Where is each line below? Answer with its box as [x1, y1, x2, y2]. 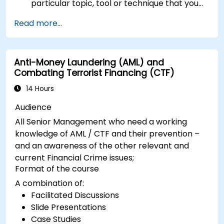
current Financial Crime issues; [15, 151, 134, 163]
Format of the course [15, 162, 99, 174]
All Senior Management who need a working [15, 115, 187, 127]
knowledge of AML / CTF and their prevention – [15, 127, 200, 139]
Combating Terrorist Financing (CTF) [14, 66, 174, 79]
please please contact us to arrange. [31, 21, 177, 33]
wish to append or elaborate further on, [31, 9, 187, 21]
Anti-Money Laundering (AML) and [14, 56, 164, 68]
